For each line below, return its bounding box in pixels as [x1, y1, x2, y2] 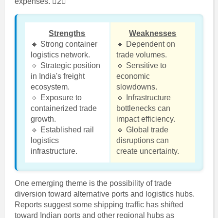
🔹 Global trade [116, 126, 168, 134]
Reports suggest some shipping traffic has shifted [14, 200, 183, 209]
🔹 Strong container [30, 40, 97, 48]
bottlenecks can [116, 104, 170, 112]
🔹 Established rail [30, 126, 94, 134]
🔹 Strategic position [30, 61, 100, 70]
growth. [30, 115, 56, 123]
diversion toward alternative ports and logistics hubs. [14, 190, 195, 198]
